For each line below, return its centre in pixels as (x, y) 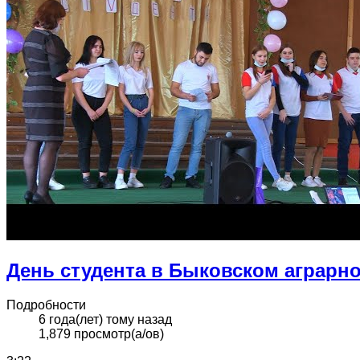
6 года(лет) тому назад (105, 319)
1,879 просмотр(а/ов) (101, 333)
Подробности (46, 305)
